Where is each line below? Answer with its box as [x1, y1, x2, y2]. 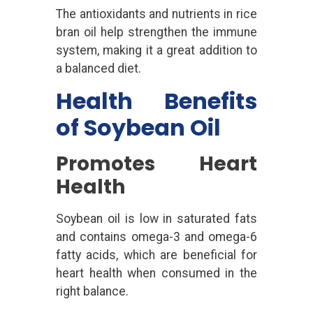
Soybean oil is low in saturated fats [56, 211, 257, 226]
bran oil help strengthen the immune [56, 25, 257, 40]
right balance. [56, 284, 129, 298]
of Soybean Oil [56, 111, 221, 143]
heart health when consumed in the [56, 265, 257, 280]
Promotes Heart [56, 150, 257, 177]
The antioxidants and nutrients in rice [56, 7, 257, 22]
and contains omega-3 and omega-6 [56, 229, 257, 244]
